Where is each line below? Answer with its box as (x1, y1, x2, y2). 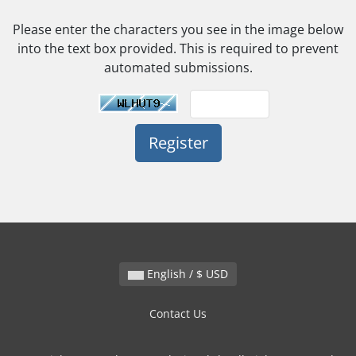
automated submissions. (103, 59, 253, 77)
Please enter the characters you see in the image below (13, 21, 343, 39)
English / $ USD (206, 266, 228, 282)
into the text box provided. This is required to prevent (17, 40, 339, 58)
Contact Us (149, 306, 207, 322)
